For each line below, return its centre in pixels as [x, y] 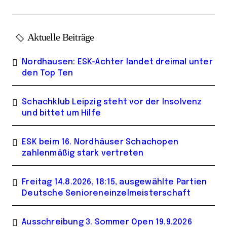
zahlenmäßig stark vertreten [83, 154]
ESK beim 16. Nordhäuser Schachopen [100, 142]
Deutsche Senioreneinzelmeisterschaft [106, 194]
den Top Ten [48, 73]
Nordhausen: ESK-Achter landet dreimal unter [117, 62]
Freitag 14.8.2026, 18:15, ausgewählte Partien [115, 182]
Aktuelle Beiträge [61, 37]
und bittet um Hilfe [62, 113]
